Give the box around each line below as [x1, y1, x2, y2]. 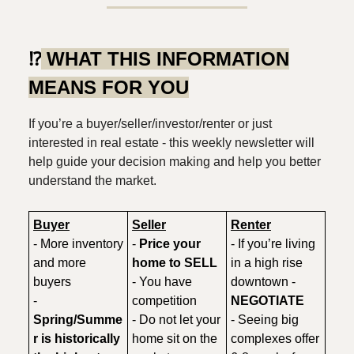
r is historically [33, 331, 120, 345]
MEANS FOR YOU [28, 76, 189, 98]
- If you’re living [231, 236, 315, 250]
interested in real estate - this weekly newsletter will [28, 135, 314, 149]
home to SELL [132, 255, 217, 269]
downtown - [231, 274, 296, 288]
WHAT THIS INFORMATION [41, 47, 289, 70]
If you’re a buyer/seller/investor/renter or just [28, 116, 272, 130]
